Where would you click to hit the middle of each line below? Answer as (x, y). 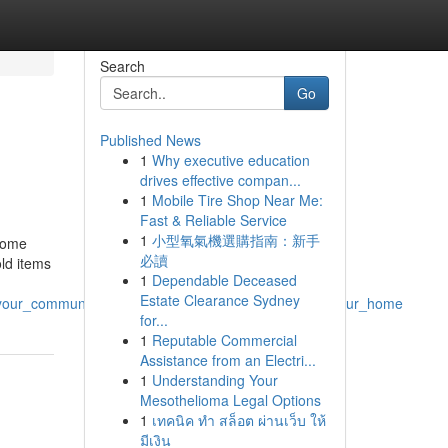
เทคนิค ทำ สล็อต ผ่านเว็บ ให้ (238, 420)
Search (122, 66)
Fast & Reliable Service (213, 220)
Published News (150, 140)
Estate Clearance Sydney (219, 300)
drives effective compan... (220, 180)
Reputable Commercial (224, 340)
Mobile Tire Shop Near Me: (237, 200)
